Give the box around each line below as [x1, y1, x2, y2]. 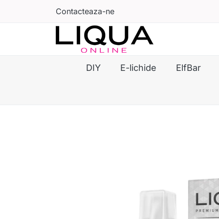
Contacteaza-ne [56, 6, 114, 16]
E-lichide [120, 63, 156, 73]
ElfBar [176, 63, 201, 73]
